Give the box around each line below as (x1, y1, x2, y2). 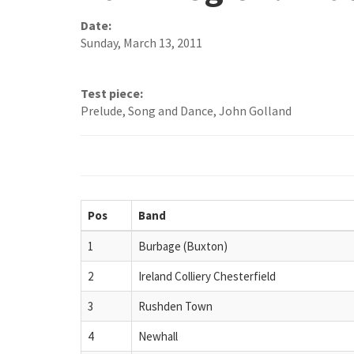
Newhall (138, 328, 178, 344)
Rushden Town (138, 298, 213, 314)
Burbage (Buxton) (138, 238, 228, 254)
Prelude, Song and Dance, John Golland (81, 103, 292, 119)
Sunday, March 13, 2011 (81, 35, 202, 51)
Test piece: (81, 85, 143, 102)
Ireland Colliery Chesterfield (138, 268, 276, 284)
